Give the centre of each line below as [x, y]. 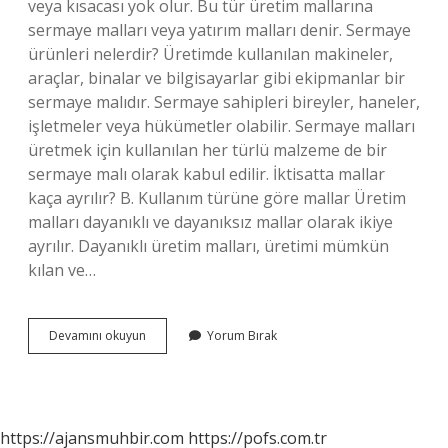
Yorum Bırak [242, 335]
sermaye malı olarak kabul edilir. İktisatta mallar [206, 174]
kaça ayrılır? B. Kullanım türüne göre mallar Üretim [217, 198]
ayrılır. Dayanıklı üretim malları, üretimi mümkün [208, 246]
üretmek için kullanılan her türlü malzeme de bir [207, 150]
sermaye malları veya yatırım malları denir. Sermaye [219, 30]
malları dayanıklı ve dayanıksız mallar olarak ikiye [210, 222]
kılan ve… [62, 270]
